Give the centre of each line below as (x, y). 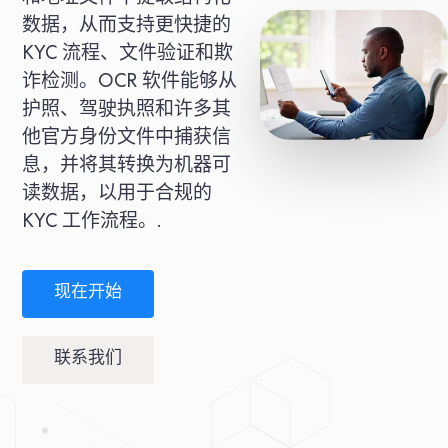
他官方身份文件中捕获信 (126, 139)
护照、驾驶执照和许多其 (126, 111)
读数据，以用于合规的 (116, 195)
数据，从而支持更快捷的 (126, 27)
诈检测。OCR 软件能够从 (129, 83)
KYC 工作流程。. (91, 223)
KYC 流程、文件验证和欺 (127, 55)
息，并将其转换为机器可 (126, 167)
